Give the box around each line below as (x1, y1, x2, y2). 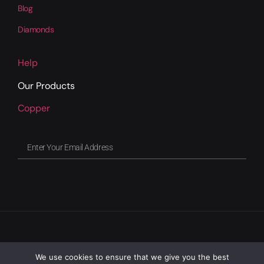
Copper (18, 102, 50, 115)
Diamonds (18, 24, 54, 35)
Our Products (18, 79, 75, 92)
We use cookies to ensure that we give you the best (35, 252, 229, 262)
